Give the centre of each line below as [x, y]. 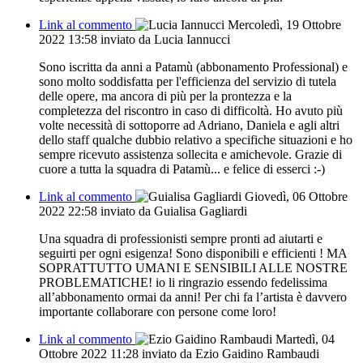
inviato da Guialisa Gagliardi [174, 211]
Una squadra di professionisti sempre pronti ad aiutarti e [181, 238]
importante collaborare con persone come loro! [158, 311]
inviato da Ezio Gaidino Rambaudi [231, 353]
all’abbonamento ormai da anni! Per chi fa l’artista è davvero [193, 297]
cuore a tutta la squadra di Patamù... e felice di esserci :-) [182, 169]
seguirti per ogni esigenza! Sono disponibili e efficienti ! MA [193, 253]
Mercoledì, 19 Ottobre [284, 24]
